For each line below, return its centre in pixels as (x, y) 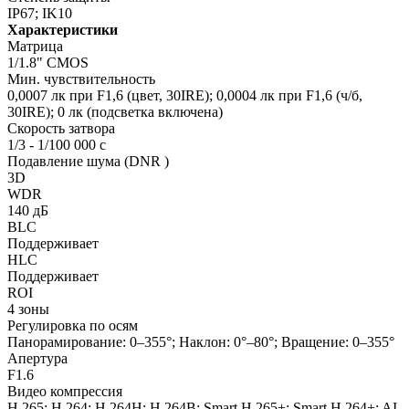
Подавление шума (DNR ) (88, 161)
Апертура (37, 358)
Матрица (35, 46)
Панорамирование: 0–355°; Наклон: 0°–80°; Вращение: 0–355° (201, 341)
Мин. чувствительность (81, 79)
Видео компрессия (65, 391)
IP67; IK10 (40, 13)
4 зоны (28, 309)
